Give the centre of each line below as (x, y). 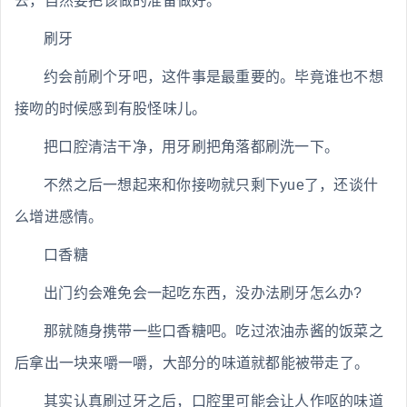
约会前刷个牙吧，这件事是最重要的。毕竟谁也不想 (213, 77)
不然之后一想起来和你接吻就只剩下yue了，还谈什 (211, 185)
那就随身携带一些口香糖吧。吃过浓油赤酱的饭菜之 (213, 332)
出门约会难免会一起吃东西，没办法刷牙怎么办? (203, 293)
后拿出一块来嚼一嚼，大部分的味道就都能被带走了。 (192, 363)
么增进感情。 (59, 217)
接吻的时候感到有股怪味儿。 (111, 109)
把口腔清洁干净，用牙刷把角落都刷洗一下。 (191, 147)
